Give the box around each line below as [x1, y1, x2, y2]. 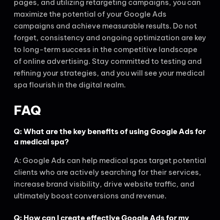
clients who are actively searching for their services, [14, 167, 201, 177]
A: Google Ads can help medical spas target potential [14, 155, 206, 165]
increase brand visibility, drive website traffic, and [14, 179, 194, 189]
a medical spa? [14, 137, 69, 146]
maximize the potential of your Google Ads [14, 9, 166, 19]
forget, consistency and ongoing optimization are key [14, 33, 206, 43]
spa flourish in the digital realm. [14, 80, 126, 90]
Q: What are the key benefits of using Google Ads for [14, 126, 206, 136]
